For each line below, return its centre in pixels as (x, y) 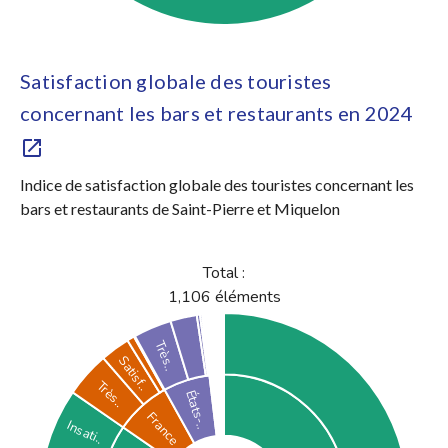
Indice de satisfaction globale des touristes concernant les (217, 184)
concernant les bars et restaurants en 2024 (217, 113)
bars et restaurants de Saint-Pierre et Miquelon (180, 208)
